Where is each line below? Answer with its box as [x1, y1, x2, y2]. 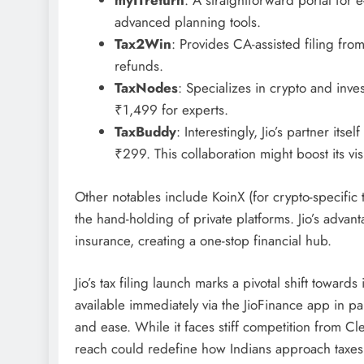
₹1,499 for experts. [114, 100, 228, 119]
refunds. [114, 56, 163, 76]
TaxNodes [114, 78, 178, 97]
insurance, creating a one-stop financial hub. [75, 230, 331, 250]
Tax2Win [114, 34, 171, 54]
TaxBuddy [114, 122, 176, 141]
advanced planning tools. [114, 12, 261, 32]
